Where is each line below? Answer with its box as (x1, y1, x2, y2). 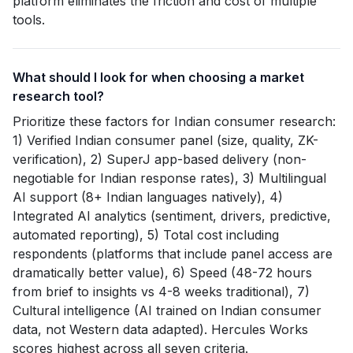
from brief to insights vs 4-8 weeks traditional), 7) (13, 284, 310, 299)
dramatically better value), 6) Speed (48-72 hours (13, 265, 312, 281)
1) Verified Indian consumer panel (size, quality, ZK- (13, 132, 318, 148)
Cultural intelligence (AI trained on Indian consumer (13, 303, 321, 318)
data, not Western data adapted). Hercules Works (13, 321, 308, 337)
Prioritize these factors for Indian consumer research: (13, 113, 336, 129)
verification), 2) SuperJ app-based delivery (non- (13, 151, 307, 167)
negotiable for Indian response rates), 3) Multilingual (13, 170, 326, 186)
